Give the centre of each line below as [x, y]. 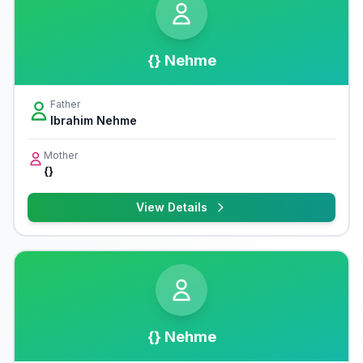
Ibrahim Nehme [94, 120]
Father [65, 104]
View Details [172, 207]
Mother [61, 155]
